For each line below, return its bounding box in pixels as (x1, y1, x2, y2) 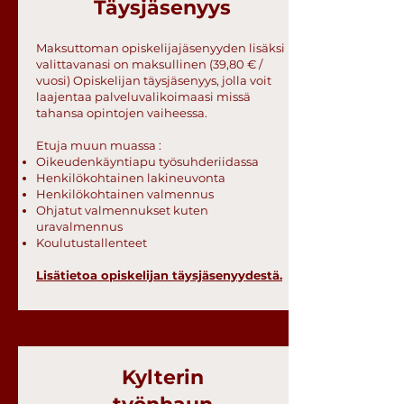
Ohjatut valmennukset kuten (36, 203, 208, 217)
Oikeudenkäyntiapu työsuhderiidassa (36, 154, 259, 169)
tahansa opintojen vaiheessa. (36, 106, 207, 120)
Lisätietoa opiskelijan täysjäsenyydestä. (36, 268, 282, 282)
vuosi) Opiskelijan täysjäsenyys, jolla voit (36, 73, 271, 87)
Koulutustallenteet (36, 235, 147, 250)
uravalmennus (36, 219, 123, 234)
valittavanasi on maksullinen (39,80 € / (36, 57, 262, 71)
